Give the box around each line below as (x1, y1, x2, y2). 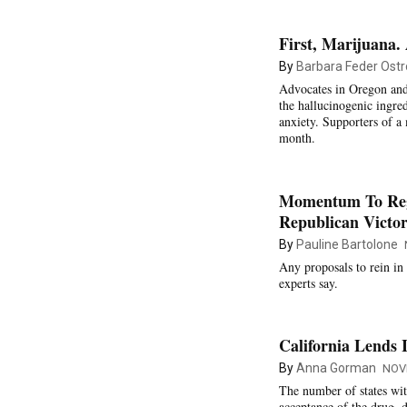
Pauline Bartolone (296, 236, 398, 252)
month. (279, 129, 315, 146)
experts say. (279, 273, 338, 292)
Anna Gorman (296, 361, 376, 375)
